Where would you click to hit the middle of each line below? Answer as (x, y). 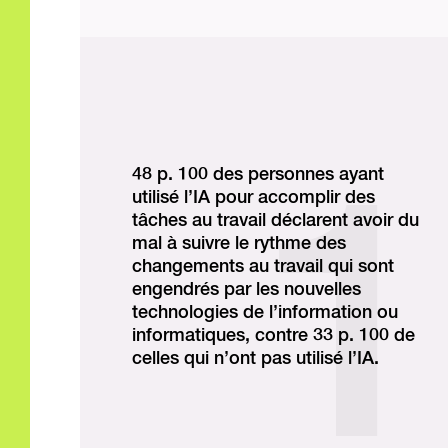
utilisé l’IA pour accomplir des (253, 197)
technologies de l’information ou (265, 312)
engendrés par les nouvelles (246, 289)
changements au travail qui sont (263, 266)
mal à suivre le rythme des (239, 243)
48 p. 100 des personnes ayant (258, 174)
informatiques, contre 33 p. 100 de (273, 335)
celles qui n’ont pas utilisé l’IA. (255, 358)
